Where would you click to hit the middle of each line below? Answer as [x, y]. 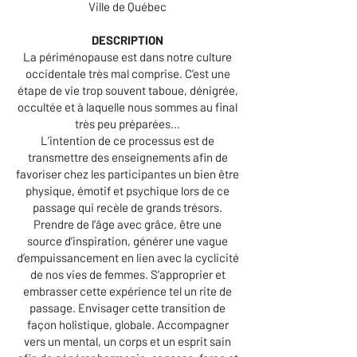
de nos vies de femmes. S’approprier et [127, 274]
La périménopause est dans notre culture [127, 57]
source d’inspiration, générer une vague [127, 241]
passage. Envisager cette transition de [127, 308]
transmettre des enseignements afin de [127, 157]
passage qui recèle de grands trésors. [127, 207]
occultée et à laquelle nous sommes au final [127, 107]
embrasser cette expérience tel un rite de [127, 291]
